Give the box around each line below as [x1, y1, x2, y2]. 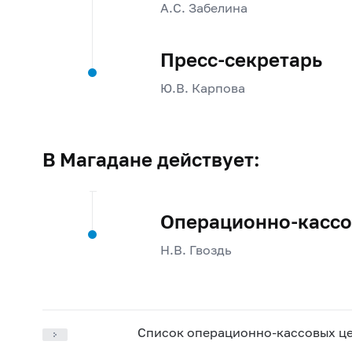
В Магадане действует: [42, 148, 260, 170]
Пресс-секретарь [159, 49, 322, 71]
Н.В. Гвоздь [159, 242, 232, 258]
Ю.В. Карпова [159, 80, 245, 96]
